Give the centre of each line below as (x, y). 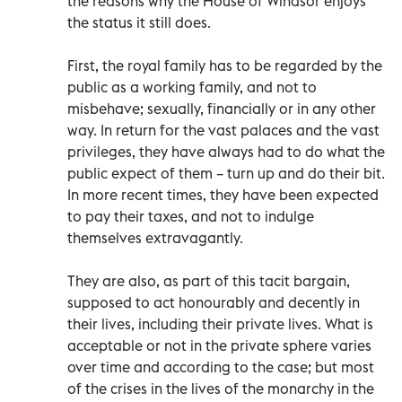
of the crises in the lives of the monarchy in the (221, 388)
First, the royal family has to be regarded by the (225, 65)
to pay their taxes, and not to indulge (191, 216)
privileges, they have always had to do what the (226, 151)
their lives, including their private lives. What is (220, 323)
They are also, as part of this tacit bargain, (209, 280)
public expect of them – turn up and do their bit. (226, 173)
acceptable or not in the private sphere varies (219, 345)
